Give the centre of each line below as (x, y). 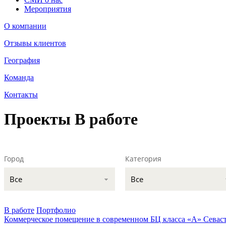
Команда (19, 77)
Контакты (21, 95)
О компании (25, 26)
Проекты (39, 119)
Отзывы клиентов (35, 43)
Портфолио (56, 210)
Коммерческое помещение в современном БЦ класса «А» (103, 219)
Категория (143, 158)
